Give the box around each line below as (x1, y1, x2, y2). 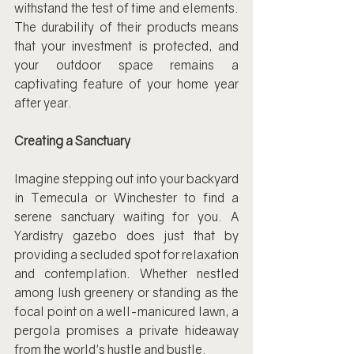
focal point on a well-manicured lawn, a (14, 303, 239, 319)
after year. (14, 95, 72, 111)
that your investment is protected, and (14, 38, 239, 54)
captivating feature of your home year (14, 76, 239, 92)
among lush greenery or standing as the (14, 284, 239, 300)
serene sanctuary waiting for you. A (14, 209, 239, 224)
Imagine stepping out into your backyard (14, 171, 239, 186)
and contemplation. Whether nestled (14, 265, 239, 281)
